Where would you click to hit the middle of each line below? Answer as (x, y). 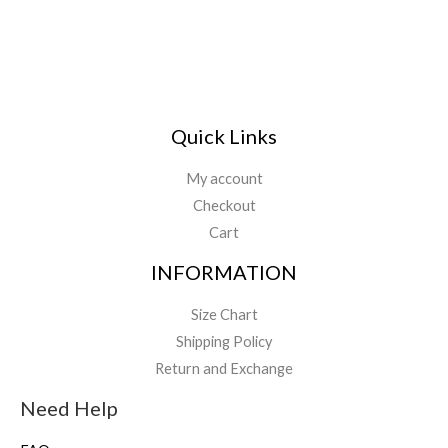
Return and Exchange (224, 369)
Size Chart (224, 315)
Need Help (69, 408)
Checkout (224, 206)
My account (224, 179)
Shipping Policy (224, 342)
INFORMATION (224, 272)
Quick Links (224, 136)
